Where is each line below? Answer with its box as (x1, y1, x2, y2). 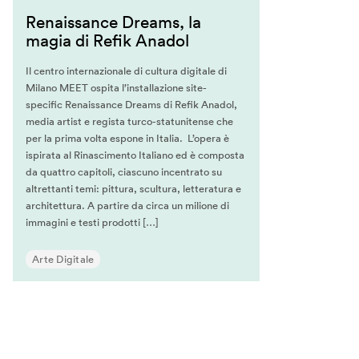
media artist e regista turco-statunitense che (26, 115, 233, 129)
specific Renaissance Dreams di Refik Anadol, (26, 98, 237, 112)
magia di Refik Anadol (26, 30, 189, 51)
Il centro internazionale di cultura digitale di (26, 64, 227, 79)
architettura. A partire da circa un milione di (26, 199, 229, 213)
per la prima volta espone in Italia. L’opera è (26, 131, 229, 146)
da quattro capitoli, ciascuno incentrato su (26, 165, 222, 179)
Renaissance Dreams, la (26, 11, 201, 33)
